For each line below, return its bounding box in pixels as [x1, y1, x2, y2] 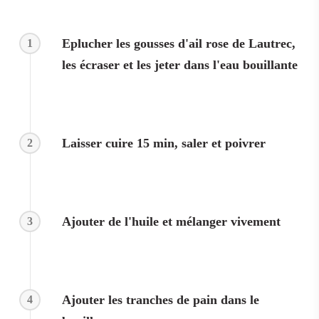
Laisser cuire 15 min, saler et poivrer [61, 136, 266, 150]
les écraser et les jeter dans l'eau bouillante [61, 58, 298, 72]
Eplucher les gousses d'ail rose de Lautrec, [61, 36, 296, 51]
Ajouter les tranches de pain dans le [61, 293, 259, 307]
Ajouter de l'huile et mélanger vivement [61, 214, 281, 229]
